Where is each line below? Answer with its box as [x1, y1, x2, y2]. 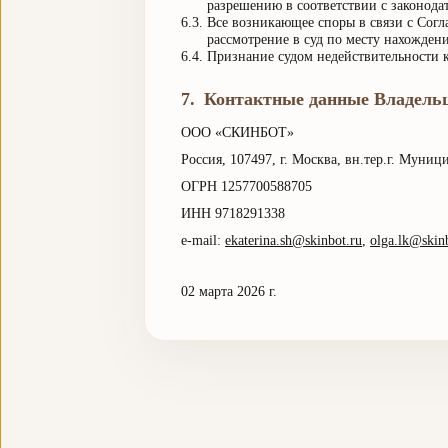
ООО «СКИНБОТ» [181, 125, 294, 140]
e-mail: [181, 233, 221, 248]
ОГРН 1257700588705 [181, 179, 312, 194]
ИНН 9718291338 [181, 206, 285, 221]
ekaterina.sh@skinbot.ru [225, 233, 362, 248]
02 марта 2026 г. [181, 284, 277, 299]
